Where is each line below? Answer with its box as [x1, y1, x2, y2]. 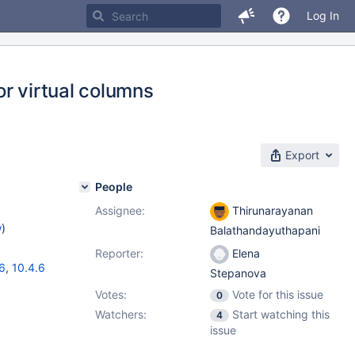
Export [285, 148, 319, 162]
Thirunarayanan [229, 204, 313, 217]
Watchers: [95, 307, 147, 321]
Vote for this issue [232, 288, 323, 301]
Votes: [95, 288, 127, 301]
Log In [307, 9, 339, 22]
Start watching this [232, 307, 330, 321]
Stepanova [210, 266, 266, 281]
